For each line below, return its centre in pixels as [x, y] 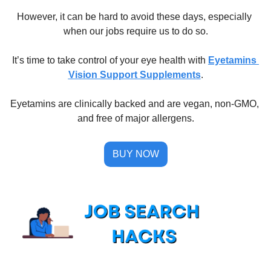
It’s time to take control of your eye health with [110, 60]
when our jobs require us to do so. [135, 31]
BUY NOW [135, 154]
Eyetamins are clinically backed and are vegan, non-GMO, [134, 104]
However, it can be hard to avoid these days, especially [134, 17]
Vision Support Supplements [134, 75]
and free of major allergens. [135, 119]
